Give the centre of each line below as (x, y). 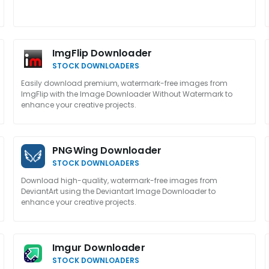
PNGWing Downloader (107, 150)
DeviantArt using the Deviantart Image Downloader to (119, 191)
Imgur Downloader (99, 248)
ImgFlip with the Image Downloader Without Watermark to (127, 94)
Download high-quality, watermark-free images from (119, 180)
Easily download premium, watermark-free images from (125, 83)
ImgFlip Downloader (102, 53)
